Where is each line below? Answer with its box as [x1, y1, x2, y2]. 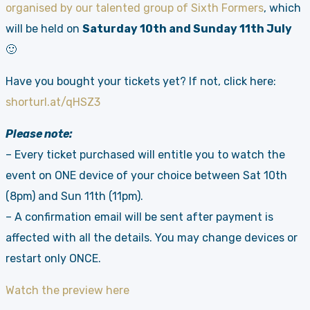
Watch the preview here [6, 284, 129, 298]
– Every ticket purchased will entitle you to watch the [6, 148, 285, 162]
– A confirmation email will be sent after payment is [6, 210, 273, 224]
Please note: [6, 127, 73, 141]
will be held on [6, 22, 82, 36]
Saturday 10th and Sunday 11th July [82, 22, 292, 36]
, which [264, 1, 301, 15]
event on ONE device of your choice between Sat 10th [6, 169, 287, 183]
